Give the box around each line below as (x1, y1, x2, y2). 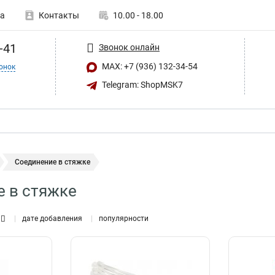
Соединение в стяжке (15, 158, 90, 166)
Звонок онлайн (99, 42, 160, 52)
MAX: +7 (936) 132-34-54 (100, 61, 198, 71)
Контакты (39, 10, 79, 20)
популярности (99, 214, 149, 223)
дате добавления (22, 214, 82, 223)
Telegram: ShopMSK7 (100, 79, 183, 90)
